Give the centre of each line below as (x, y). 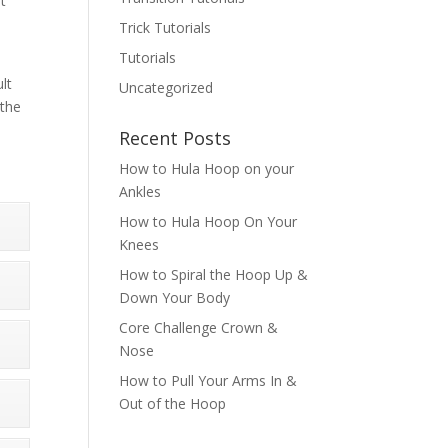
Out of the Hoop (173, 403)
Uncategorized (166, 87)
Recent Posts (175, 138)
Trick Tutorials (165, 27)
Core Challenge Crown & (199, 327)
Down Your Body (175, 297)
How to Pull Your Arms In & (208, 380)
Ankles (140, 191)
